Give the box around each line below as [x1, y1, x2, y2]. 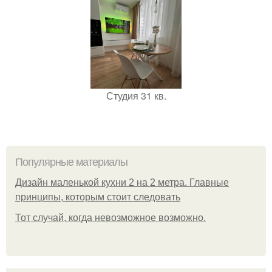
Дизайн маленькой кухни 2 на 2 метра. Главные [15, 177, 229, 188]
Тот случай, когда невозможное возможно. [15, 212, 206, 223]
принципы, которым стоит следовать [15, 192, 180, 202]
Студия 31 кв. [106, 89, 166, 103]
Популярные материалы [15, 156, 127, 168]
